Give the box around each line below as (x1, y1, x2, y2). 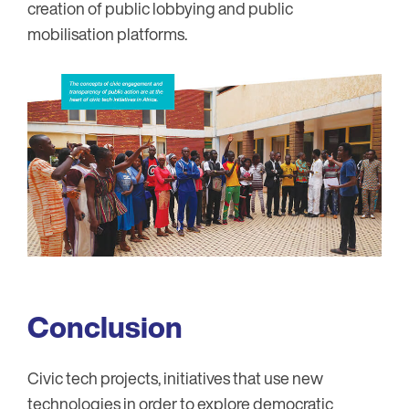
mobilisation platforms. (27, 22, 187, 47)
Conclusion (27, 304, 183, 349)
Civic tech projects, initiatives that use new (27, 365, 323, 390)
